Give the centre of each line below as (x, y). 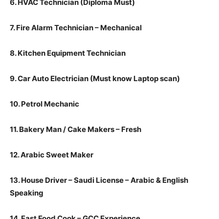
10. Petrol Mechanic (44, 104)
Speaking (27, 193)
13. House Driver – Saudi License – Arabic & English (99, 180)
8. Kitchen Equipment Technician (68, 53)
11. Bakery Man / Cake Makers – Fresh (76, 130)
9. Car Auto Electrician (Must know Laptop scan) (95, 79)
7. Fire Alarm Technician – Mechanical (76, 28)
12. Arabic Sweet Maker (52, 155)
